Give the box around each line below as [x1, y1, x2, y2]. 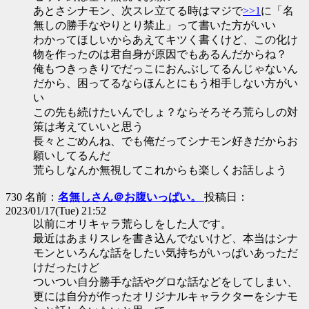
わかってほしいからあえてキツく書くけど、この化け [33, 34, 298, 46]
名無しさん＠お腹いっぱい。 [58, 191, 204, 203]
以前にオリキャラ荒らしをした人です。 [33, 218, 232, 230]
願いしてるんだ [33, 150, 110, 161]
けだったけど [33, 261, 99, 273]
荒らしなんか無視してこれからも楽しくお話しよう [33, 164, 287, 176]
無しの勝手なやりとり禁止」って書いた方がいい [33, 19, 276, 31]
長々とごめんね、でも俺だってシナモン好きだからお [33, 135, 298, 147]
